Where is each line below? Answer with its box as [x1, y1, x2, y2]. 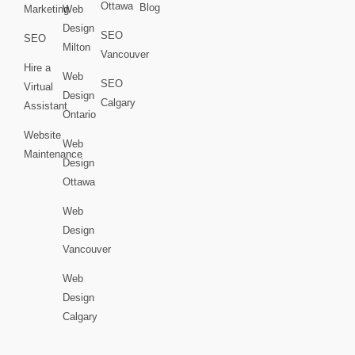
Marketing [24, 3, 69, 16]
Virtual [24, 81, 53, 94]
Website [24, 129, 61, 142]
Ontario [62, 109, 96, 121]
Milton [62, 41, 90, 54]
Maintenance [24, 148, 82, 161]
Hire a [24, 62, 51, 74]
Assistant [24, 100, 67, 113]
